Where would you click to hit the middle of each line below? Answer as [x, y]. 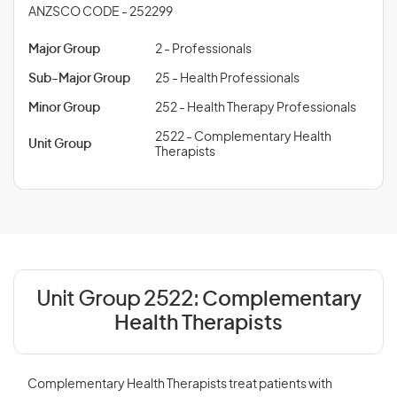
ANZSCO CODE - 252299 [101, 12]
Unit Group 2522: [119, 300]
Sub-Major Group [79, 79]
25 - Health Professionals [227, 79]
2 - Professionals [203, 50]
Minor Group [64, 108]
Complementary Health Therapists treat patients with [180, 385]
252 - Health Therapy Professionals [256, 108]
